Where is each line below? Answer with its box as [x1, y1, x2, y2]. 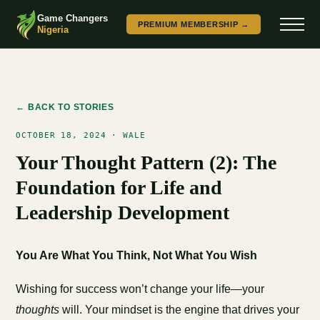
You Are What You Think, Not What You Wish [16, 249, 258, 261]
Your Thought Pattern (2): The [16, 151, 277, 174]
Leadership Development [16, 201, 230, 224]
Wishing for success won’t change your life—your [16, 283, 265, 295]
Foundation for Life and [16, 176, 223, 199]
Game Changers [36, 12, 108, 24]
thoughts [16, 304, 60, 316]
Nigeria [36, 24, 69, 35]
